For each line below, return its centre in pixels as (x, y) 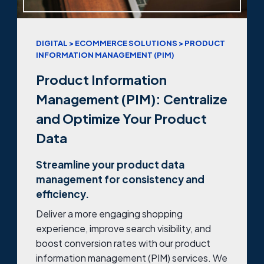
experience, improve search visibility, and (123, 229)
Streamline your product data (110, 164)
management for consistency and (120, 179)
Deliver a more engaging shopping (109, 214)
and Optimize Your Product (121, 118)
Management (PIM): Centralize (132, 99)
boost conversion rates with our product (123, 243)
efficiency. (62, 194)
